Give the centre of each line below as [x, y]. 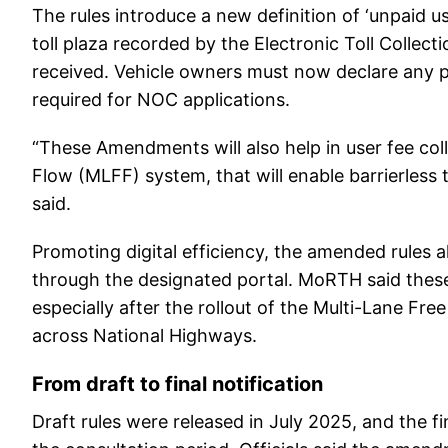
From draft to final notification [177, 384]
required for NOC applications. [161, 99]
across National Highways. [144, 335]
